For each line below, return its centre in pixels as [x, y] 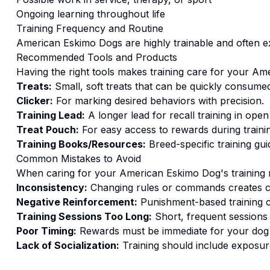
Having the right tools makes [83, 72]
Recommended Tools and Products [96, 57]
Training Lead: [50, 115]
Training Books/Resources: [81, 144]
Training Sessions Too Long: [84, 216]
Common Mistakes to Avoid [78, 159]
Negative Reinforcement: [77, 202]
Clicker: [34, 101]
